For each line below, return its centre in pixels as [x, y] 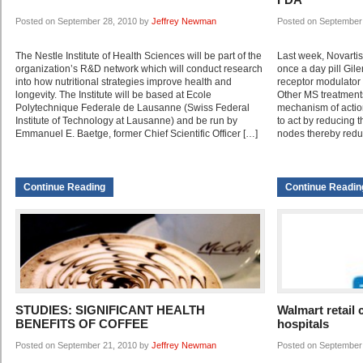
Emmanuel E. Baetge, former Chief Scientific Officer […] [137, 134]
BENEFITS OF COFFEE [82, 324]
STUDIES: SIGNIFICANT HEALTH [110, 310]
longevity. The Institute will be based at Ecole [113, 95]
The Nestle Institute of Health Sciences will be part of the [139, 56]
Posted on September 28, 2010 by [83, 21]
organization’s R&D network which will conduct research [139, 69]
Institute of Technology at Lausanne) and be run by [126, 121]
